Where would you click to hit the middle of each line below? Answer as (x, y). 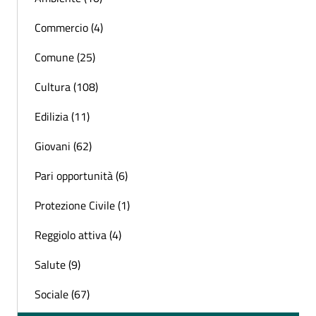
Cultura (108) (66, 86)
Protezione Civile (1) (82, 205)
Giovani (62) (63, 146)
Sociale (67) (62, 294)
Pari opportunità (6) (81, 175)
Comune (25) (65, 57)
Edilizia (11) (62, 116)
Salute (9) (57, 264)
